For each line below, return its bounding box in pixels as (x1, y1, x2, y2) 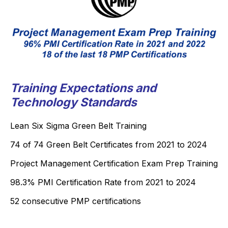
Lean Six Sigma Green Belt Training (10, 121, 147, 131)
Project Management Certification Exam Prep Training (10, 158, 218, 168)
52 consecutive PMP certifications (10, 196, 141, 206)
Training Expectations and (10, 81, 156, 95)
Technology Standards (10, 95, 137, 109)
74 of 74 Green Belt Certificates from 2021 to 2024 (10, 139, 207, 150)
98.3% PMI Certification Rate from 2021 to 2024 (10, 177, 196, 187)
